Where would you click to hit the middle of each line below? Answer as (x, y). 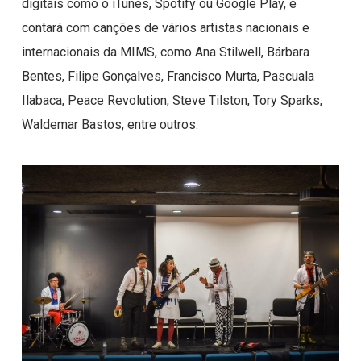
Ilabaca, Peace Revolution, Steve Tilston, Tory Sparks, (172, 100)
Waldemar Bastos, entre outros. (110, 124)
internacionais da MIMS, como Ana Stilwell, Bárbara (165, 52)
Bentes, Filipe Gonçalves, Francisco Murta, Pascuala (168, 76)
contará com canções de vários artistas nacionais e (165, 28)
